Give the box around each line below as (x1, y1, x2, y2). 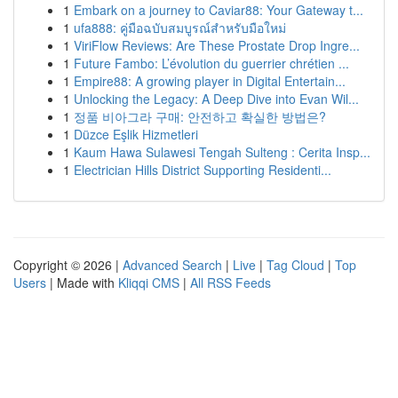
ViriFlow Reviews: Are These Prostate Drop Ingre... (74, 36, 360, 54)
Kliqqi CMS (118, 274, 179, 291)
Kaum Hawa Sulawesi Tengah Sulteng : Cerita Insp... (74, 143, 370, 161)
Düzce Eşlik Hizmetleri (74, 125, 198, 143)
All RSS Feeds (190, 274, 271, 291)
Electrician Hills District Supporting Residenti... (74, 161, 331, 179)
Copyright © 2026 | (13, 256, 123, 274)
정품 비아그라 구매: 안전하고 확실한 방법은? (74, 107, 326, 125)
